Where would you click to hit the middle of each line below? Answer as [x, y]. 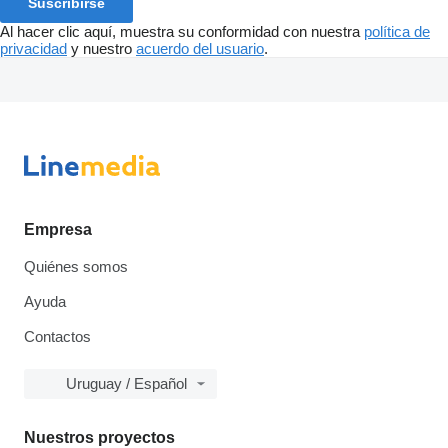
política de [397, 32]
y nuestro [101, 49]
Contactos [57, 337]
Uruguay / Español [126, 384]
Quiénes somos [76, 267]
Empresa [58, 230]
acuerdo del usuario [200, 49]
